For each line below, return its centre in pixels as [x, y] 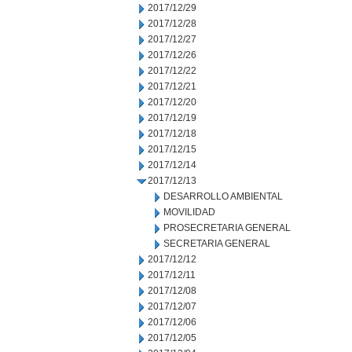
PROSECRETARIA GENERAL [227, 228]
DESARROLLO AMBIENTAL [223, 196]
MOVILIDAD [189, 212]
